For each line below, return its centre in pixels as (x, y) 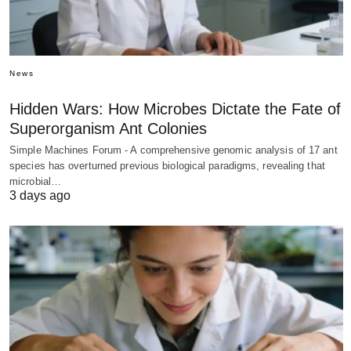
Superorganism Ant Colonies (108, 129)
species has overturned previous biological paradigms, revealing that (167, 166)
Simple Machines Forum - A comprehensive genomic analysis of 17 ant (174, 150)
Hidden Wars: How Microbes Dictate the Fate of (175, 109)
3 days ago (40, 196)
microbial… (35, 182)
